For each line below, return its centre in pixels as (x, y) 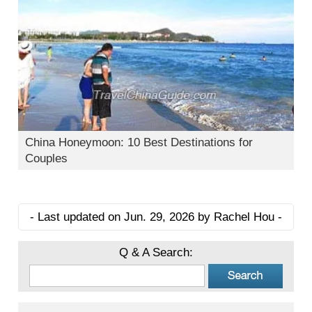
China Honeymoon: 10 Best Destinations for (139, 142)
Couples (46, 158)
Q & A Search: (156, 252)
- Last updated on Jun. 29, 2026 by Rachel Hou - (156, 217)
